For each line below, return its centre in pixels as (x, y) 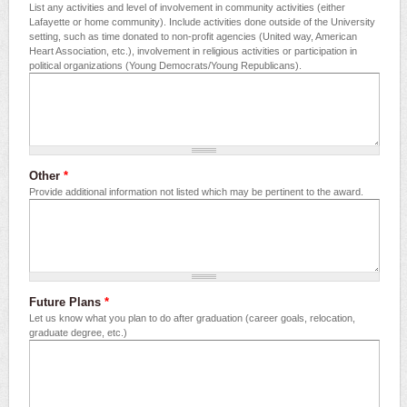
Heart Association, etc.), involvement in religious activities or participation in (193, 51)
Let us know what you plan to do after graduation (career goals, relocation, (192, 318)
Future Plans (67, 303)
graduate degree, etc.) (78, 333)
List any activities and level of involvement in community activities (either (187, 8)
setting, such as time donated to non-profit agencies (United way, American (193, 37)
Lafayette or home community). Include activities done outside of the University (202, 22)
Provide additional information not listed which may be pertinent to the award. (196, 192)
